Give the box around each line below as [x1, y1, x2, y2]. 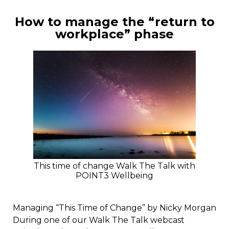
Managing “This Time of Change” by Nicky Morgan [13, 203, 216, 213]
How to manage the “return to [14, 14, 215, 30]
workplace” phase [55, 27, 174, 42]
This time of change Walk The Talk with [34, 161, 195, 171]
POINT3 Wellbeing [76, 171, 153, 181]
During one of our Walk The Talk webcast [13, 215, 185, 225]
